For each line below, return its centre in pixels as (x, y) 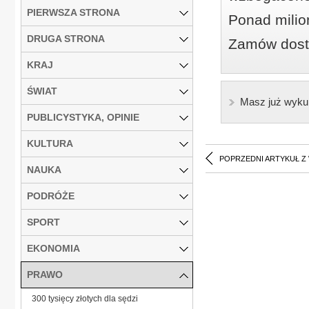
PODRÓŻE (51, 196)
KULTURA (50, 143)
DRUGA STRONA (66, 38)
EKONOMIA (53, 248)
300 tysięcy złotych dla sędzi (85, 298)
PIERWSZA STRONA (73, 12)
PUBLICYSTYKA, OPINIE (83, 117)
